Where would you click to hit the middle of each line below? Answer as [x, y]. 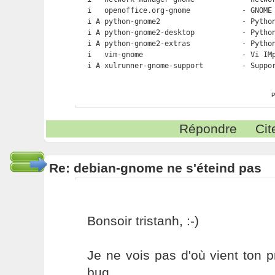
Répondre [208, 129]
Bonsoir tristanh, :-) [143, 221]
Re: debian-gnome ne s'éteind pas [155, 168]
